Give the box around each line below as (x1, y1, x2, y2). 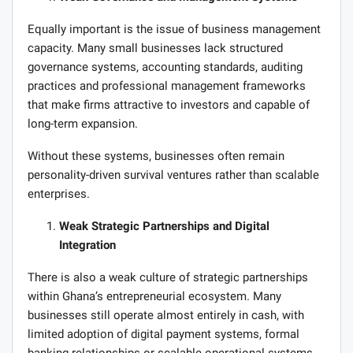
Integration (59, 237, 116, 252)
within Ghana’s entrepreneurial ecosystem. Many (28, 288, 281, 303)
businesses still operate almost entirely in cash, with (28, 307, 304, 322)
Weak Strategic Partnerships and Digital (59, 218, 269, 233)
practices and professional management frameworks (28, 78, 306, 93)
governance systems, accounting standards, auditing (28, 59, 303, 74)
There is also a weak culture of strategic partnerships (28, 269, 308, 284)
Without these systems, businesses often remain (28, 148, 284, 163)
